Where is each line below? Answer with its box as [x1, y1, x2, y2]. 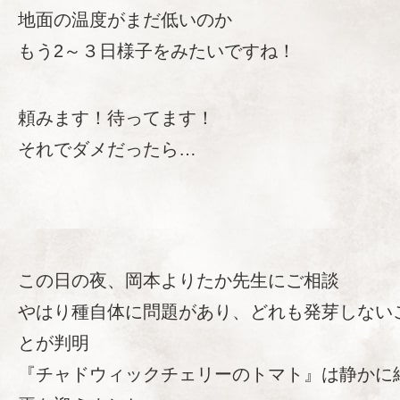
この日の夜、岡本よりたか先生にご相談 [18, 271, 339, 291]
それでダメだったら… [18, 139, 196, 160]
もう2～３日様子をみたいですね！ [18, 41, 296, 62]
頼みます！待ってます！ [18, 108, 214, 129]
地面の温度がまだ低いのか [18, 10, 232, 30]
